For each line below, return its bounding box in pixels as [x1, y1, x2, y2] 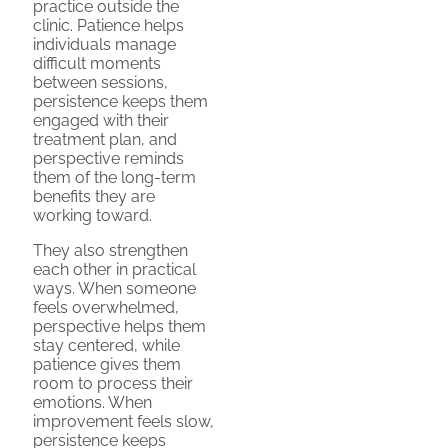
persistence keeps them [33, 92, 208, 112]
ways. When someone [33, 279, 196, 299]
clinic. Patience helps [33, 16, 184, 36]
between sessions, [33, 73, 168, 93]
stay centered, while [33, 336, 180, 356]
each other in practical [33, 260, 196, 280]
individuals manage [33, 35, 176, 55]
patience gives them [33, 355, 181, 375]
